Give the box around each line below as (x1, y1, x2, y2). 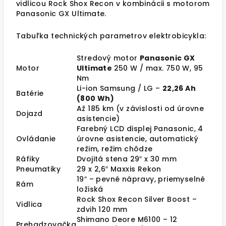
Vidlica (16, 199, 42, 209)
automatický (149, 134, 199, 144)
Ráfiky (16, 154, 40, 164)
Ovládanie (16, 134, 56, 144)
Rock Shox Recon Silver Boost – (77, 194, 197, 204)
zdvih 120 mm (77, 204, 128, 214)
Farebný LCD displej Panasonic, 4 (77, 124, 203, 134)
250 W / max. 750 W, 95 (114, 63, 203, 73)
